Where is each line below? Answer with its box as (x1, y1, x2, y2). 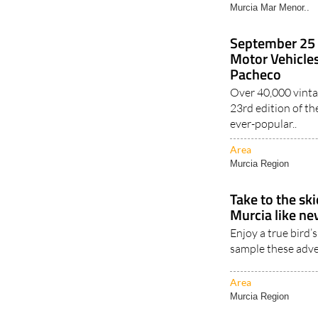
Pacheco (230, 63, 282, 86)
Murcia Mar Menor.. (230, 2, 310, 13)
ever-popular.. (230, 116, 297, 131)
